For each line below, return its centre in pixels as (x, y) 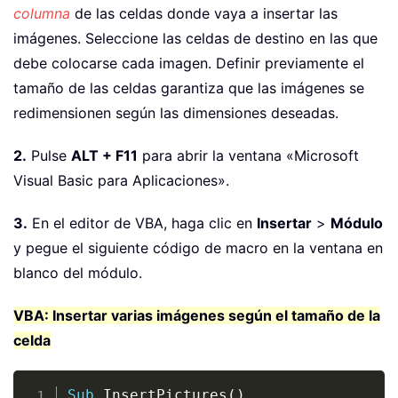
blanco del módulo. (78, 273)
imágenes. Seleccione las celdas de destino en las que (195, 39)
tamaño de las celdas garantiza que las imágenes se (189, 88)
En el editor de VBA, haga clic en (142, 223)
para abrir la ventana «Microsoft (248, 156)
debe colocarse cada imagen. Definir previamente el (189, 64)
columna (42, 14)
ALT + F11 (104, 156)
